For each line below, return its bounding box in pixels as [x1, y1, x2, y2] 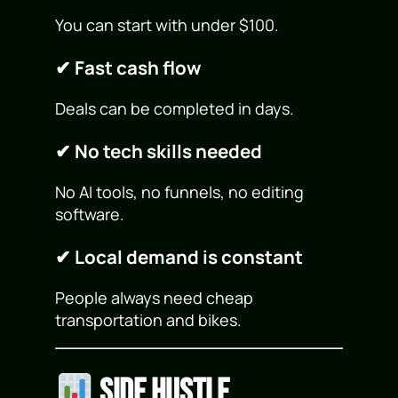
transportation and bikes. [55, 309, 243, 331]
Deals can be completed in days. [55, 98, 295, 120]
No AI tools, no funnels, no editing [55, 181, 305, 203]
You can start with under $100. [55, 13, 280, 36]
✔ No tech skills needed [55, 138, 263, 163]
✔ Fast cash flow [55, 54, 203, 80]
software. [55, 203, 125, 226]
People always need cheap [55, 287, 254, 309]
